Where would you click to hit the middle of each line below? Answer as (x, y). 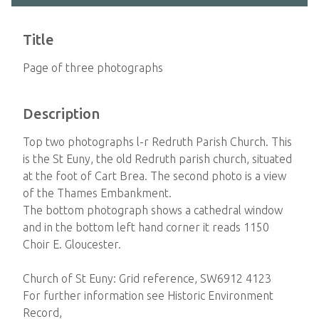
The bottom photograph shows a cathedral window (153, 210)
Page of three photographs (93, 68)
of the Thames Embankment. (97, 193)
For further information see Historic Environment (148, 296)
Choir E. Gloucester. (72, 244)
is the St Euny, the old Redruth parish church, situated (157, 159)
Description (61, 114)
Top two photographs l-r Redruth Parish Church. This (157, 142)
